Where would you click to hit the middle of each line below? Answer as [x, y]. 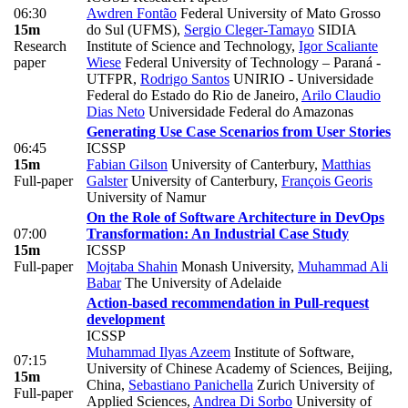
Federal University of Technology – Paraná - [251, 62]
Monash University [234, 266]
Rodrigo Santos [185, 78]
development [126, 319]
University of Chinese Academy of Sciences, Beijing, [240, 368]
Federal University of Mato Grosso [279, 13]
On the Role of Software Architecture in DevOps [235, 217]
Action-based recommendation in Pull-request [228, 302]
